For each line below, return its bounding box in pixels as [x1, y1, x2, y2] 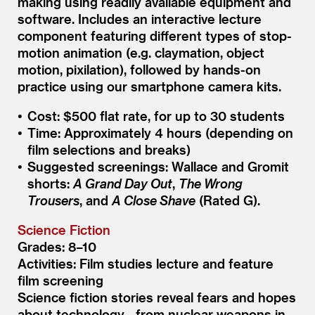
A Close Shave [111, 192, 195, 207]
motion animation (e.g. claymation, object [18, 44, 264, 60]
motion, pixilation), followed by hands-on [18, 61, 261, 77]
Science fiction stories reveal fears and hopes [18, 289, 296, 304]
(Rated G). [195, 192, 260, 207]
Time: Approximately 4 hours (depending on [27, 124, 293, 140]
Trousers [27, 192, 79, 207]
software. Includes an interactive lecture [18, 11, 262, 26]
